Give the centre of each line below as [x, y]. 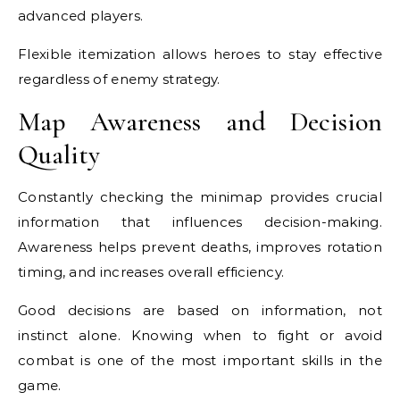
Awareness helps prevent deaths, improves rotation [200, 247]
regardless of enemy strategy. [119, 79]
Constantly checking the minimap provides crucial [200, 197]
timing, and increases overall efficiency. [151, 272]
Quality [59, 155]
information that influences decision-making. [200, 222]
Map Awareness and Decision [200, 122]
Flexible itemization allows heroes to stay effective [200, 54]
